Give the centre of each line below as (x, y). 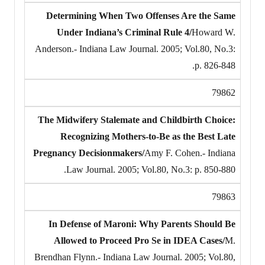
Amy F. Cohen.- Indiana (190, 153)
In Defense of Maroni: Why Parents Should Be (142, 224)
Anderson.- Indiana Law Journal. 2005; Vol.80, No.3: (135, 49)
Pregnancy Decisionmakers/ (89, 153)
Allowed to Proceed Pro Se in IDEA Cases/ (139, 240)
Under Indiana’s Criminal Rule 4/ (124, 32)
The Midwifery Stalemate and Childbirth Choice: (137, 119)
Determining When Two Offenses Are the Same (141, 15)
